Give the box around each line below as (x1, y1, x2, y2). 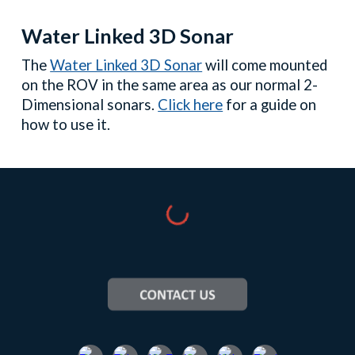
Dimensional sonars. (21, 96, 158, 114)
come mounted (231, 56, 328, 74)
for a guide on (223, 96, 317, 114)
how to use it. (21, 116, 111, 134)
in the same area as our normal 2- (98, 76, 319, 94)
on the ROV (21, 76, 99, 94)
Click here (158, 96, 223, 114)
